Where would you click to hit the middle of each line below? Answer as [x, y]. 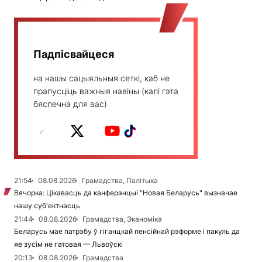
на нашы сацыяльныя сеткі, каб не [101, 78]
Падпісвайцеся [74, 54]
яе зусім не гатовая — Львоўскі [68, 244]
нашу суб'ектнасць [47, 206]
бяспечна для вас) [70, 104]
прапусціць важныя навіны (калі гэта [106, 91]
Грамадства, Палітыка [120, 181]
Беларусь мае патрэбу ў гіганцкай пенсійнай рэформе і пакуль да [127, 232]
